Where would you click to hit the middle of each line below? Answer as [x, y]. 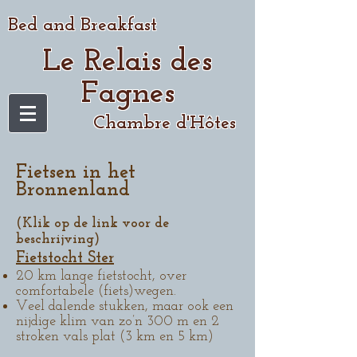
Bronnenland [73, 190]
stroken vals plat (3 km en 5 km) [115, 337]
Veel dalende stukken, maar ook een [125, 306]
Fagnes [127, 94]
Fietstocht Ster [65, 258]
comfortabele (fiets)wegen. [96, 291]
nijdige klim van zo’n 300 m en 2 [118, 322]
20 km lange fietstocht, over [101, 276]
